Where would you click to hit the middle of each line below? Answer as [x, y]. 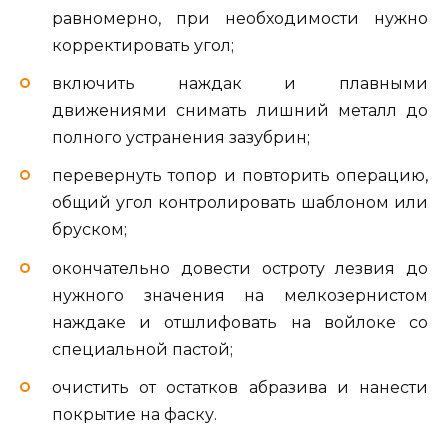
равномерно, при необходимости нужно [240, 18]
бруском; [89, 230]
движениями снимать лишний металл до [240, 111]
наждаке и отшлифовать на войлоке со [240, 322]
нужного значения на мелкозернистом [240, 295]
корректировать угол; [143, 45]
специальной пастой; [142, 349]
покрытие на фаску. [134, 414]
